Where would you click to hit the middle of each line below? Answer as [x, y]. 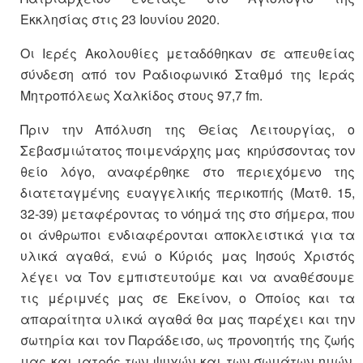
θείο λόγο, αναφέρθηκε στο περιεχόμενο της [188, 172]
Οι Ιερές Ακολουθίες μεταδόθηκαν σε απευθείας [188, 53]
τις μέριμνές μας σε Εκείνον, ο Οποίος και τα [188, 298]
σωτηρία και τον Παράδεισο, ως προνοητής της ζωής [188, 340]
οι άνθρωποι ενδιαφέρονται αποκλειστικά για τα [188, 235]
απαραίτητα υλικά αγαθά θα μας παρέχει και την [188, 319]
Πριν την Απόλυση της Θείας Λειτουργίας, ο [188, 130]
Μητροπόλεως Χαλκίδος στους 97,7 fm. [141, 96]
